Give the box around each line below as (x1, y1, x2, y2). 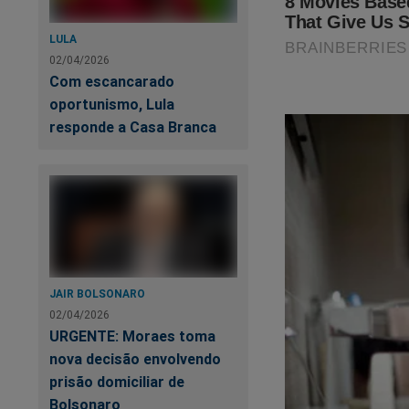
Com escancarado (49, 72, 174, 91)
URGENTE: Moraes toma (49, 326, 215, 345)
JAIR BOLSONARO (49, 286, 145, 300)
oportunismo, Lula (49, 95, 174, 114)
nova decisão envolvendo (49, 349, 221, 368)
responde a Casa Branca (49, 118, 216, 137)
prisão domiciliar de (49, 372, 184, 391)
